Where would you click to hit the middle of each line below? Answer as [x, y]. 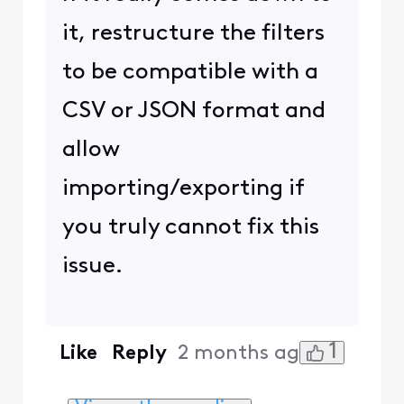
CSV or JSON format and [193, 112]
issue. [95, 267]
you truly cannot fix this [190, 228]
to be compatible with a [190, 73]
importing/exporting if [183, 189]
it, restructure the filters [193, 34]
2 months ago [245, 353]
